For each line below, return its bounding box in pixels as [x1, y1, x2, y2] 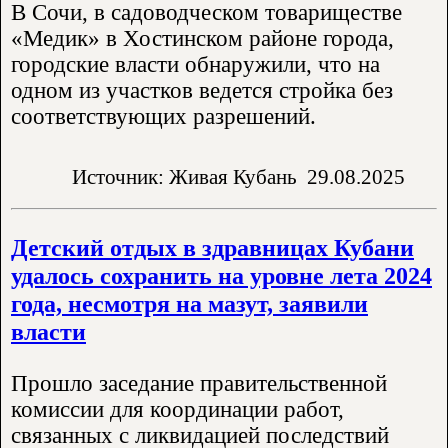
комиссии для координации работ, [11, 396, 344, 422]
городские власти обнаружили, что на [11, 51, 380, 77]
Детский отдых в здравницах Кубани [11, 234, 414, 262]
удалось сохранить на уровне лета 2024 [11, 262, 432, 290]
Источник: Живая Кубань [72, 165, 297, 189]
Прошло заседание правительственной [11, 370, 387, 396]
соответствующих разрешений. [11, 103, 316, 129]
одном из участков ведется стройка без [11, 77, 393, 103]
